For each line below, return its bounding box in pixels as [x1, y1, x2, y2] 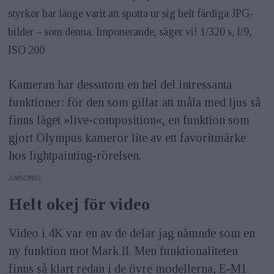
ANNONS [8, 174, 39, 183]
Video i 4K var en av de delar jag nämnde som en [8, 226, 255, 240]
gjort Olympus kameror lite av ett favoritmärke [8, 131, 246, 145]
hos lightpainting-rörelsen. [8, 149, 141, 163]
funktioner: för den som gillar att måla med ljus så [8, 95, 261, 109]
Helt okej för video [8, 194, 150, 214]
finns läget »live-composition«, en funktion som [8, 113, 250, 127]
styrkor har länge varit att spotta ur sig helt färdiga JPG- [8, 7, 254, 20]
